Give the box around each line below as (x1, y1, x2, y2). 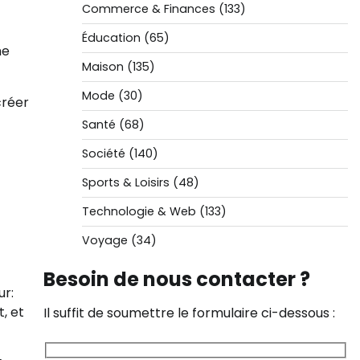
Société (81, 145, 125, 162)
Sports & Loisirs (81, 174, 170, 190)
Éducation (81, 30, 141, 46)
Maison (81, 59, 124, 75)
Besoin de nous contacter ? (43, 266, 310, 292)
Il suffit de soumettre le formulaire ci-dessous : (43, 304, 335, 322)
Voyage (81, 232, 128, 248)
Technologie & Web (81, 203, 196, 219)
